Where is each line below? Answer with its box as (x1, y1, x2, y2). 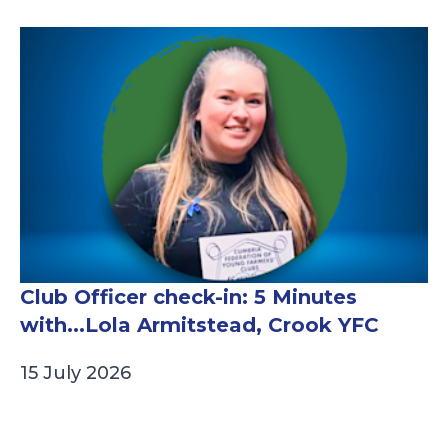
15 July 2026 (20, 362, 131, 385)
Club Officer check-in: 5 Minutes (20, 285, 357, 310)
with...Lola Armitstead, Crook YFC (20, 313, 379, 338)
